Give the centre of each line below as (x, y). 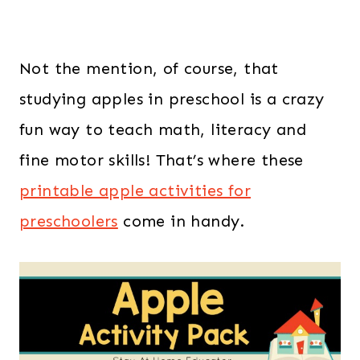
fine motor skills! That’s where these (162, 160)
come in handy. (181, 221)
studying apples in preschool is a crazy (172, 99)
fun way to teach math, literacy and (163, 129)
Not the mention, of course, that (149, 68)
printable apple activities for (135, 190)
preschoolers (69, 221)
